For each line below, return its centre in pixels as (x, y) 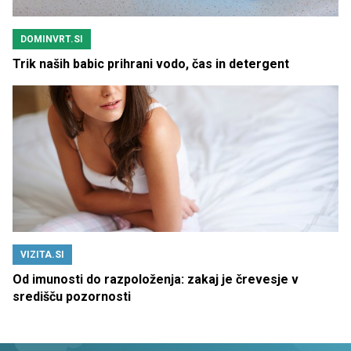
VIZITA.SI (42, 255)
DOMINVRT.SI (52, 39)
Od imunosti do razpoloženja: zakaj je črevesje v (156, 279)
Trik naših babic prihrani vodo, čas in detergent (151, 63)
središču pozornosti (72, 297)
